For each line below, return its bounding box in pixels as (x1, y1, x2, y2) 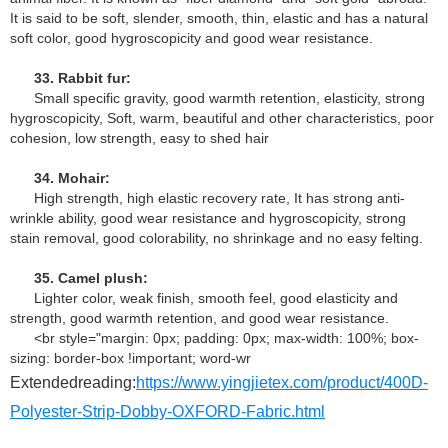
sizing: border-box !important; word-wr (10, 350, 251, 367)
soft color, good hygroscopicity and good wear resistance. (10, 30, 373, 47)
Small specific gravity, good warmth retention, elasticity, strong (34, 90, 425, 107)
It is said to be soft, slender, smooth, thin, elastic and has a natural (10, 10, 428, 27)
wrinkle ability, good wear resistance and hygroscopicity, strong (10, 210, 406, 227)
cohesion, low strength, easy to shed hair (10, 130, 269, 147)
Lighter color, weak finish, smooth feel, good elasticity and (34, 290, 398, 307)
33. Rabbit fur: (34, 70, 131, 87)
